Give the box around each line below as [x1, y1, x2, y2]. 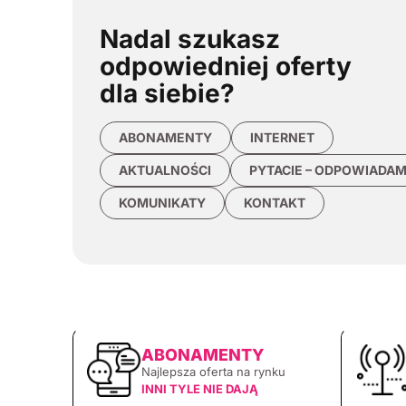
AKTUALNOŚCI [119, 162, 211, 179]
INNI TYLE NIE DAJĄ [141, 381, 258, 396]
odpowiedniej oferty [100, 51, 352, 82]
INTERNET [250, 130, 314, 146]
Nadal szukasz [100, 24, 280, 55]
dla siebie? [100, 78, 235, 110]
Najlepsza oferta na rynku [141, 363, 285, 379]
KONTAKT [244, 195, 305, 211]
